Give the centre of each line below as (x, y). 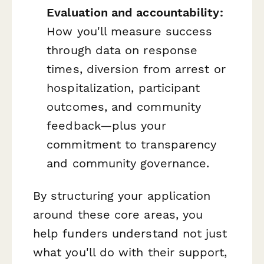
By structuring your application (122, 196)
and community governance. (128, 164)
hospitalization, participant (123, 88)
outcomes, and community (124, 107)
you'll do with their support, (144, 253)
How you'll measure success (130, 32)
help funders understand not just (130, 234)
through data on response (122, 50)
